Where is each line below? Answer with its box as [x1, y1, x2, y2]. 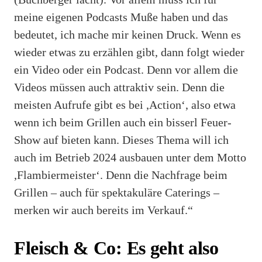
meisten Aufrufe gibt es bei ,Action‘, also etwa [14, 98, 236, 111]
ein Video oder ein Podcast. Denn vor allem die [14, 63, 238, 76]
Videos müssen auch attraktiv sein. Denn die [14, 80, 225, 94]
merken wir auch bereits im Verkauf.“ [14, 203, 193, 216]
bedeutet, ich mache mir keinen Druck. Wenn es [14, 27, 241, 41]
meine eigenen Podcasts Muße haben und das [14, 10, 228, 23]
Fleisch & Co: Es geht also [14, 237, 219, 259]
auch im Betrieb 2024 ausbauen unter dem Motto [14, 150, 246, 164]
